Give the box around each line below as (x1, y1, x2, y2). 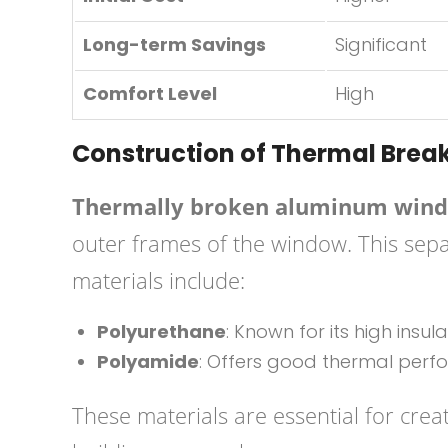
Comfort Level (83, 81, 217, 106)
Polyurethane (97, 319, 226, 344)
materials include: (72, 265, 245, 295)
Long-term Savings (83, 32, 266, 57)
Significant (335, 32, 427, 57)
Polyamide (97, 349, 199, 374)
